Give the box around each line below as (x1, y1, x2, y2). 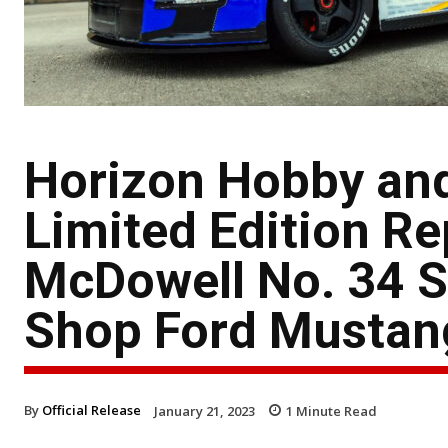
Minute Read (293, 401, 377, 420)
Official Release (42, 400, 141, 419)
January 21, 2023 (154, 401, 255, 420)
